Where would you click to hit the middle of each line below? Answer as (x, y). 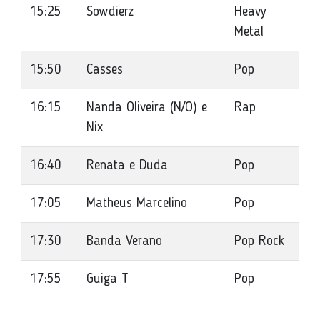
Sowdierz (110, 12)
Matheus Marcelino (137, 204)
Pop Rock (259, 241)
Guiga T (107, 279)
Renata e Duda (127, 166)
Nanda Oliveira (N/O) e (147, 108)
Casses (105, 70)
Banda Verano (124, 241)
